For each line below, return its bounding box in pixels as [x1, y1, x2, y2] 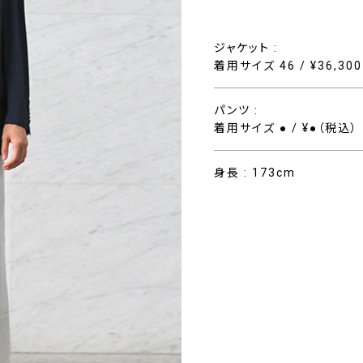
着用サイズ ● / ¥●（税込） [214, 122, 358, 135]
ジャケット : [214, 41, 278, 54]
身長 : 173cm [214, 166, 296, 179]
